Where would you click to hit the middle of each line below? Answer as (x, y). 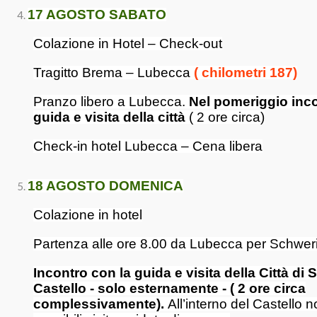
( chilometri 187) (246, 73)
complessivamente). (99, 304)
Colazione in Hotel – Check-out (128, 44)
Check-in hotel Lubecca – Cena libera (148, 146)
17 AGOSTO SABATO (97, 15)
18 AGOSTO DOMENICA (105, 186)
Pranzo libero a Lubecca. (111, 102)
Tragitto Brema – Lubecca (114, 73)
